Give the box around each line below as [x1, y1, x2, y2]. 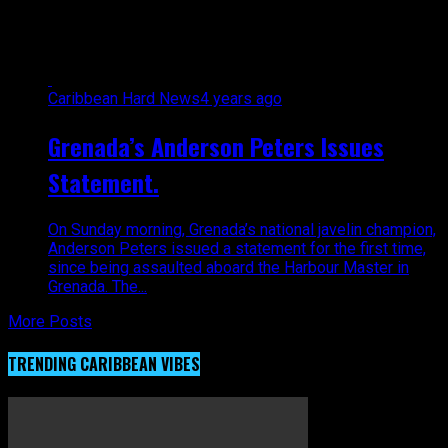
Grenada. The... [48, 276, 147, 296]
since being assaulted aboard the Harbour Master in [48, 257, 409, 277]
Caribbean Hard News [48, 88, 200, 108]
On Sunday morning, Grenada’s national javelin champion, [48, 219, 436, 239]
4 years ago [200, 88, 282, 108]
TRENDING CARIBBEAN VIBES [8, 351, 200, 376]
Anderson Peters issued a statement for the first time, [48, 238, 426, 258]
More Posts [8, 311, 92, 331]
